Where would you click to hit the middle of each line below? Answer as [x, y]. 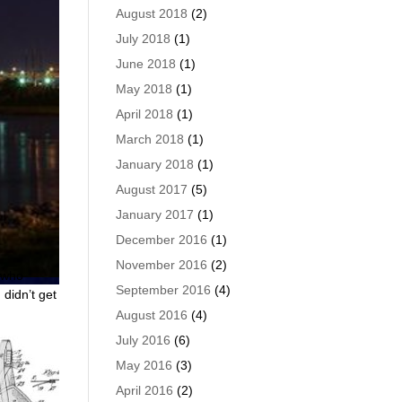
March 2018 [149, 139]
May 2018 [144, 89]
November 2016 [161, 265]
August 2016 [151, 315]
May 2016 [144, 365]
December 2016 [161, 240]
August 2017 [151, 189]
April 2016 [144, 390]
